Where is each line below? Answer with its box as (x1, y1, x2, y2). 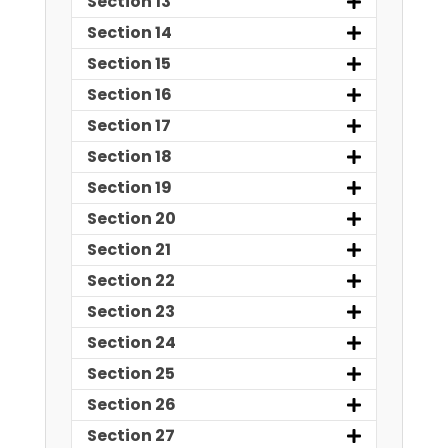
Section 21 (87, 238, 171, 262)
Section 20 (87, 207, 176, 231)
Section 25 (87, 362, 175, 386)
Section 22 (87, 269, 175, 293)
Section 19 (87, 176, 172, 200)
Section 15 (87, 52, 171, 76)
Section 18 (87, 145, 172, 169)
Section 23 (87, 300, 175, 324)
